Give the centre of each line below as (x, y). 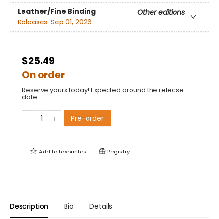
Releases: (34, 22)
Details (101, 206)
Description (29, 206)
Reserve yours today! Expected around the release (103, 90)
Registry (118, 152)
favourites (73, 152)
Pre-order (87, 118)
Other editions (161, 12)
